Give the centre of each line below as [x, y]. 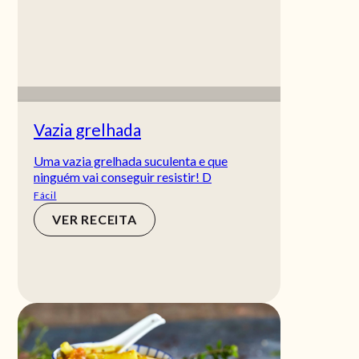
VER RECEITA [95, 219]
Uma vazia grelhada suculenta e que [131, 160]
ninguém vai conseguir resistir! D [123, 176]
